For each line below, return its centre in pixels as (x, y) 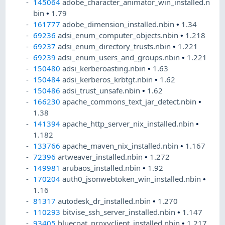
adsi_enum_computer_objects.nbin (119, 35)
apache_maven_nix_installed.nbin (122, 146)
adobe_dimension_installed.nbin (120, 24)
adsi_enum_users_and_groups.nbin (120, 58)
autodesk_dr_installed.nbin (105, 201)
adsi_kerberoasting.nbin (105, 69)
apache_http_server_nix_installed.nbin (129, 124)
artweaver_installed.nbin (101, 157)
